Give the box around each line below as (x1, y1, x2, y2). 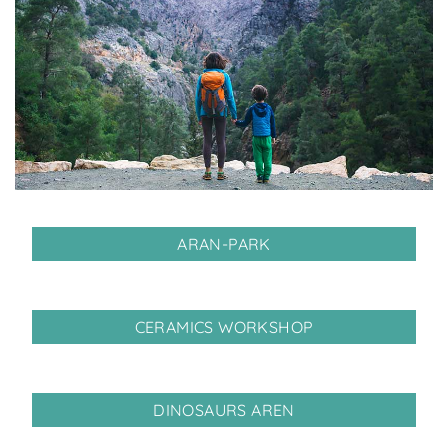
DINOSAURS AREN (153, 399, 295, 420)
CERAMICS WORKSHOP (134, 316, 314, 337)
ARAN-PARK (177, 233, 271, 254)
